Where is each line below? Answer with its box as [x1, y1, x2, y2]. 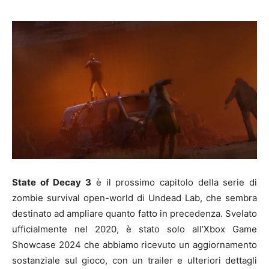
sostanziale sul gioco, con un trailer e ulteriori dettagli [12, 254, 257, 266]
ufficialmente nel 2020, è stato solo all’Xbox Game [12, 223, 257, 235]
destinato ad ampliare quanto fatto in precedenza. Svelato [12, 207, 257, 219]
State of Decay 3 [12, 176, 92, 188]
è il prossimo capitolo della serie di [91, 176, 258, 188]
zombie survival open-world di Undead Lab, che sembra [12, 192, 257, 204]
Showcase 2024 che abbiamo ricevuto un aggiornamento [12, 238, 257, 250]
